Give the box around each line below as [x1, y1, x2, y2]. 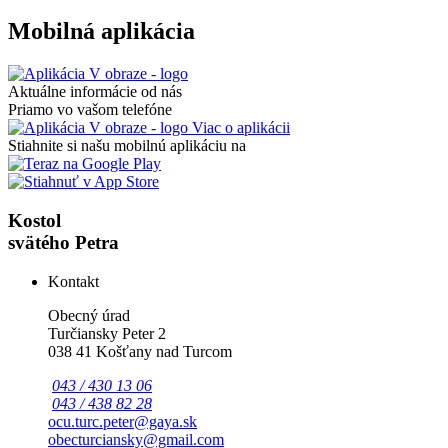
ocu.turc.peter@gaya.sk [48, 412, 197, 430]
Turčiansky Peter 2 [48, 324, 166, 342]
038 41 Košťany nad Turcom [48, 342, 232, 360]
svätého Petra [8, 232, 119, 254]
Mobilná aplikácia [8, 18, 195, 45]
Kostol [8, 210, 61, 232]
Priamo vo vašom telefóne [8, 101, 172, 119]
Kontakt [48, 272, 99, 290]
